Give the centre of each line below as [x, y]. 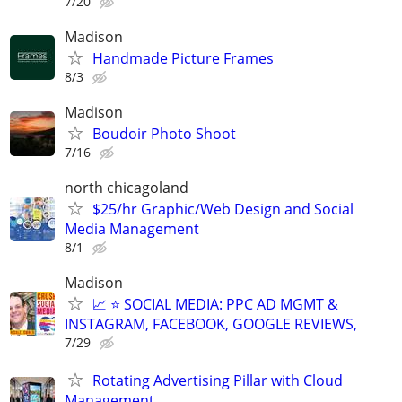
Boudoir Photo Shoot [164, 134]
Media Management [132, 229]
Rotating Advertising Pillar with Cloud [218, 380]
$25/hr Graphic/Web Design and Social [223, 210]
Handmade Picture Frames [183, 58]
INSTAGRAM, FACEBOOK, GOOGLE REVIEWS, [211, 324]
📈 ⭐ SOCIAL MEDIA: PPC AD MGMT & [215, 305]
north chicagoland [127, 188]
